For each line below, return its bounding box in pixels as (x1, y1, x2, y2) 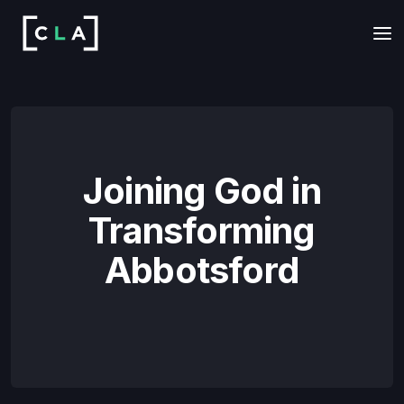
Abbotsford (105, 248, 299, 293)
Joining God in (83, 169, 321, 214)
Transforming (88, 208, 316, 253)
